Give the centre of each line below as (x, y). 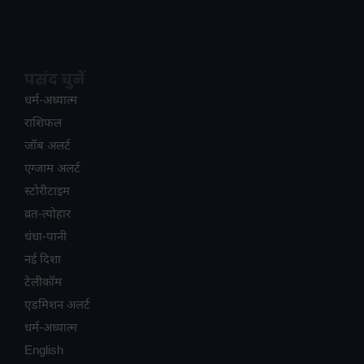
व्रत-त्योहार (48, 214)
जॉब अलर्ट (48, 146)
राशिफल (43, 123)
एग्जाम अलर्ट (52, 169)
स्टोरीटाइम (47, 192)
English (44, 351)
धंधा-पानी (45, 237)
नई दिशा (43, 260)
